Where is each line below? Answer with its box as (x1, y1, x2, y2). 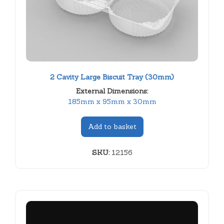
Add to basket (87, 121, 136, 131)
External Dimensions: (76, 86, 148, 95)
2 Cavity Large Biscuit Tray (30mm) (50, 72, 174, 81)
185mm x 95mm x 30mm (67, 96, 156, 106)
